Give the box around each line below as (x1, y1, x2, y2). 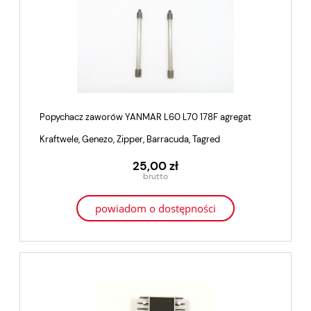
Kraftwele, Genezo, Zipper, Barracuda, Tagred (40, 133, 220, 146)
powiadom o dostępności (95, 201, 216, 216)
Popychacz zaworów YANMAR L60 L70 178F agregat (40, 111, 251, 124)
